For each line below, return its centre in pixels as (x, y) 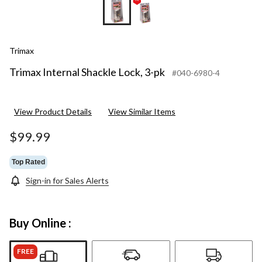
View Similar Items (142, 112)
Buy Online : (40, 223)
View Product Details (53, 112)
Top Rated (28, 162)
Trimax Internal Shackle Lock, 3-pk (87, 72)
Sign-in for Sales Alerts (67, 181)
